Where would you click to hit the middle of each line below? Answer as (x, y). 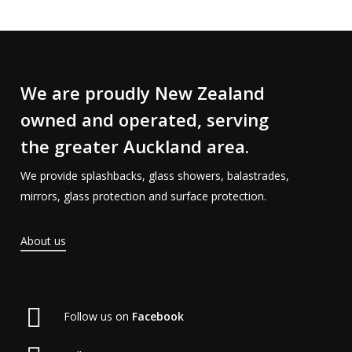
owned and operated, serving (144, 119)
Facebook (158, 316)
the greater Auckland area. (134, 146)
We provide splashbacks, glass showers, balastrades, (154, 175)
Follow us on (97, 316)
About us (43, 240)
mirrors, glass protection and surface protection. (143, 196)
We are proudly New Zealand (142, 92)
